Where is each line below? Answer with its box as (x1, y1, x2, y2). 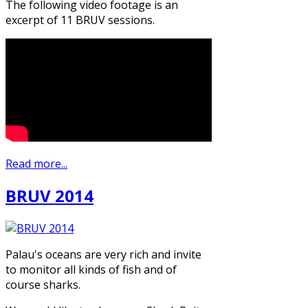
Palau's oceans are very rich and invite (5, 247, 201, 263)
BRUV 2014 (5, 184, 93, 208)
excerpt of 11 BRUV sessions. (5, 12, 155, 27)
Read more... (5, 155, 67, 171)
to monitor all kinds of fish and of (5, 262, 177, 278)
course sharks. (5, 277, 80, 293)
